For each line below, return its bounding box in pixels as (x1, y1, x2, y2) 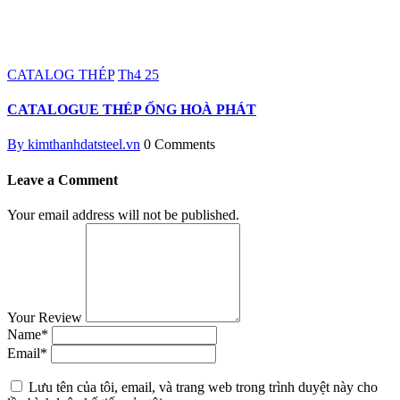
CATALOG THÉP (7, 66, 114, 82)
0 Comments (144, 137, 215, 153)
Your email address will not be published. (7, 206, 239, 222)
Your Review (7, 309, 82, 325)
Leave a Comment (7, 171, 118, 187)
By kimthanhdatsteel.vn (7, 137, 140, 153)
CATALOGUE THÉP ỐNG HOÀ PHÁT (7, 102, 256, 118)
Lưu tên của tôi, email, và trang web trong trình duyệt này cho (29, 379, 378, 395)
